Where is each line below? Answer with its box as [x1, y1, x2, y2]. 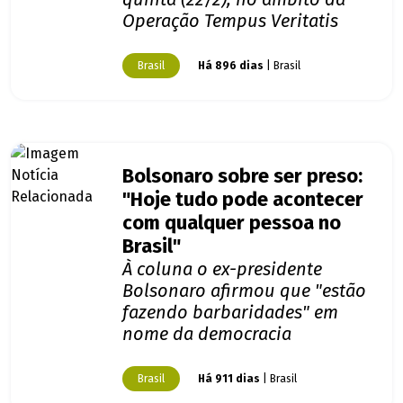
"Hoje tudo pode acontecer [122, 188, 363, 212]
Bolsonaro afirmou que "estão [122, 280, 366, 302]
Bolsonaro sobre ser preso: [122, 165, 363, 189]
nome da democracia [122, 323, 291, 345]
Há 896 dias [198, 59, 264, 73]
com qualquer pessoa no [122, 211, 341, 236]
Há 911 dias [198, 372, 260, 386]
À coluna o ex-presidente [122, 258, 322, 281]
